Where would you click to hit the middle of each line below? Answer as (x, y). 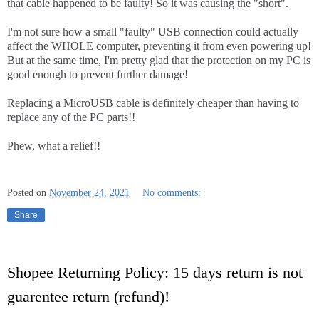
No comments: (172, 192)
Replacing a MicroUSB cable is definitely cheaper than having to (153, 103)
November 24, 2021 (89, 192)
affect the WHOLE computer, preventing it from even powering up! (159, 46)
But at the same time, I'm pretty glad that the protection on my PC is (159, 61)
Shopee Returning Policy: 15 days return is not (155, 272)
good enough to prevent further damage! (98, 75)
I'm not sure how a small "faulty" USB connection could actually (153, 32)
